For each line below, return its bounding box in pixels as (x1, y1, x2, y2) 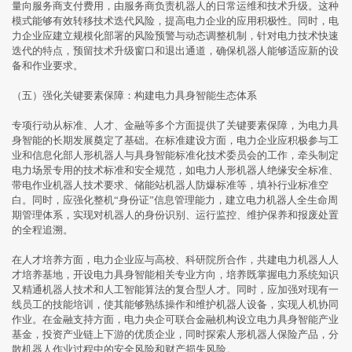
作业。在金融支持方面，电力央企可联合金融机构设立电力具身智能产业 (12, 313, 339, 326)
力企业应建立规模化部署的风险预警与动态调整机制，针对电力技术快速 (12, 30, 339, 42)
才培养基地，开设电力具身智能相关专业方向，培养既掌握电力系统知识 (12, 269, 339, 281)
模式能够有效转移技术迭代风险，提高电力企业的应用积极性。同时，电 (12, 15, 339, 27)
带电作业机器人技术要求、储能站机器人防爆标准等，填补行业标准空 (12, 179, 328, 192)
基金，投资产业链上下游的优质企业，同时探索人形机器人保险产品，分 (12, 328, 339, 341)
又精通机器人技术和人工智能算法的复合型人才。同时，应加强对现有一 (12, 284, 339, 296)
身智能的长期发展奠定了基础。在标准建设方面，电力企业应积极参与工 (12, 134, 339, 147)
